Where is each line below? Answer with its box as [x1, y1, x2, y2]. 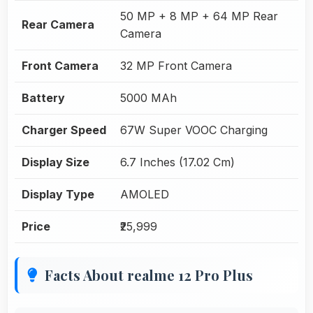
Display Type [22, 187, 94, 201]
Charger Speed [22, 122, 106, 137]
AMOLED [120, 187, 169, 201]
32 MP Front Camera [120, 58, 232, 73]
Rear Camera [22, 17, 94, 31]
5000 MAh [120, 90, 177, 105]
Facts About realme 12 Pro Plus [45, 265, 253, 284]
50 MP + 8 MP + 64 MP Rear [120, 8, 278, 23]
